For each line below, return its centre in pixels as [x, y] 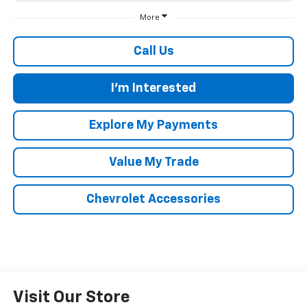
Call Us [153, 51]
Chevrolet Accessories [153, 199]
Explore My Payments [153, 125]
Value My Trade [153, 162]
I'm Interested [153, 88]
